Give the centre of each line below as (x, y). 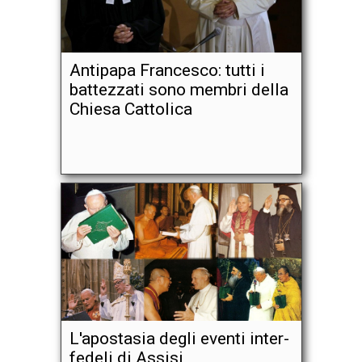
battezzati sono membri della (179, 90)
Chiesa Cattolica (130, 109)
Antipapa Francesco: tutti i (167, 70)
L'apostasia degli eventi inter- (179, 339)
